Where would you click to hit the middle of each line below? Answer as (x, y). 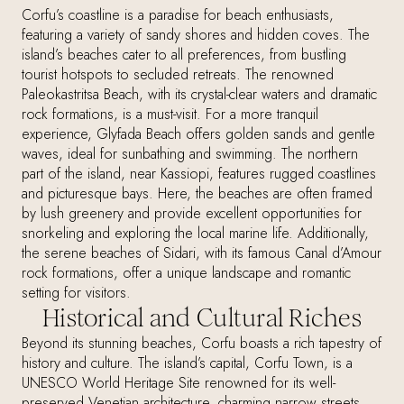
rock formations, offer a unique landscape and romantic (186, 273)
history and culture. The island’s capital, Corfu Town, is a (187, 363)
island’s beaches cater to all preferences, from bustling (184, 55)
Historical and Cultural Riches (202, 319)
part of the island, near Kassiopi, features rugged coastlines (199, 174)
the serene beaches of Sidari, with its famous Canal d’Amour (202, 253)
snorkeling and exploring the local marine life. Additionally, (195, 234)
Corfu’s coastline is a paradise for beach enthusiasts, (178, 15)
